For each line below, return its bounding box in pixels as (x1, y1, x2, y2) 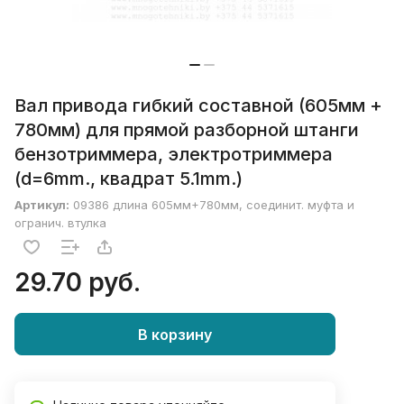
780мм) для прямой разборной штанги (14, 119, 359, 142)
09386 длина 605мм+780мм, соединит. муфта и (73, 197, 354, 213)
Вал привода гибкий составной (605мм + (14, 95, 382, 117)
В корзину (138, 325, 212, 344)
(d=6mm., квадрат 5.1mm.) (14, 168, 243, 190)
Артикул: (14, 197, 69, 213)
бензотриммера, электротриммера (14, 143, 333, 166)
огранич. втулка (14, 216, 106, 231)
